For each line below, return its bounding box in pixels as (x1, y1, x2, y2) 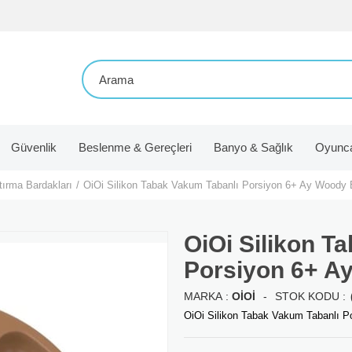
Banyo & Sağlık (213, 141, 293, 154)
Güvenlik (10, 141, 57, 154)
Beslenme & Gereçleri (78, 141, 192, 154)
